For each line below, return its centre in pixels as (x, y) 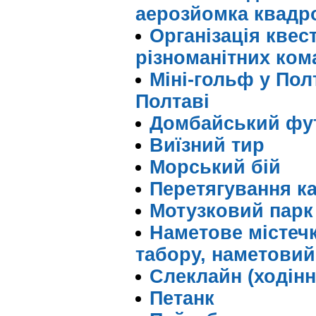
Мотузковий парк (231, 211)
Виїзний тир (207, 145)
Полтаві (172, 102)
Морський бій (215, 167)
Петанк (182, 298)
